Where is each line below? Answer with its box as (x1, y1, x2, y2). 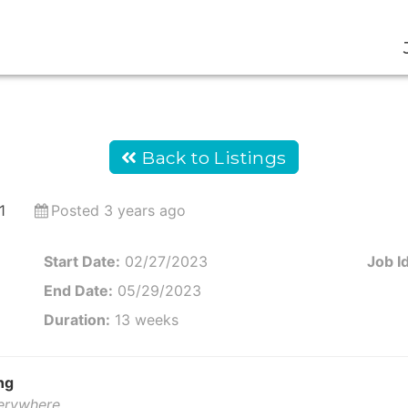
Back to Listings (137, 146, 287, 168)
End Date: (43, 280, 113, 300)
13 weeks (109, 310, 178, 329)
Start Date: (43, 251, 120, 270)
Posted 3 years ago (51, 200, 186, 219)
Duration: (43, 310, 110, 329)
